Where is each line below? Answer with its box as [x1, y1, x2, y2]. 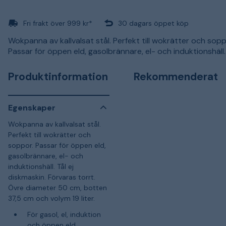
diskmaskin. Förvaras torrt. [8, 173, 95, 182]
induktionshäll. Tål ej [8, 162, 74, 171]
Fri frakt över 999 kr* [23, 18, 92, 28]
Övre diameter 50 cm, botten [8, 183, 107, 192]
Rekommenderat [134, 70, 218, 84]
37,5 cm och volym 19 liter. [8, 194, 95, 203]
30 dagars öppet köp [118, 18, 189, 28]
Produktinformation [8, 70, 108, 84]
